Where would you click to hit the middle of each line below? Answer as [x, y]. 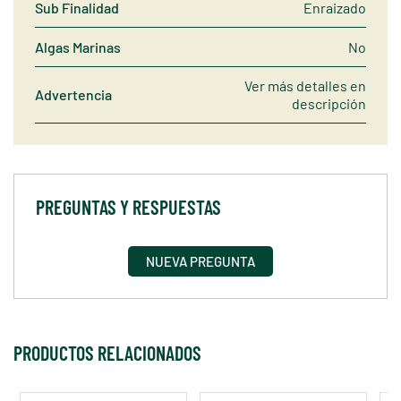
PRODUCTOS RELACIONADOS [107, 353]
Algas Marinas [78, 47]
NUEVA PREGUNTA [200, 262]
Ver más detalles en [305, 85]
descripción [329, 103]
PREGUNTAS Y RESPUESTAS [128, 207]
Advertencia [73, 94]
